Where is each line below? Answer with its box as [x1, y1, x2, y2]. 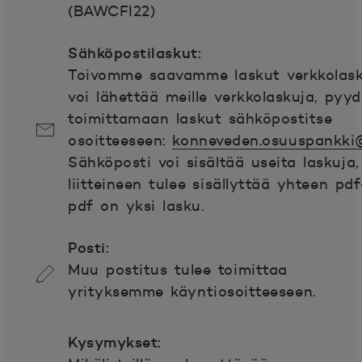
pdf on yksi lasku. [68, 197, 211, 215]
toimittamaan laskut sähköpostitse [68, 110, 333, 128]
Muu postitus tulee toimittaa [68, 261, 288, 279]
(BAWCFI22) [68, 2, 156, 20]
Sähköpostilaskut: [68, 44, 202, 62]
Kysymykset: [68, 332, 162, 351]
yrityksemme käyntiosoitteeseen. [68, 283, 316, 301]
